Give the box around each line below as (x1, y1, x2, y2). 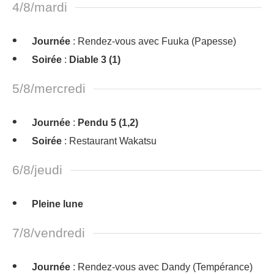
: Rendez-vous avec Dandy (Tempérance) (70, 262, 253, 272)
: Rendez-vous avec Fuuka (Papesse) (70, 36, 236, 46)
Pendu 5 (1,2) (78, 117, 138, 128)
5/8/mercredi (12, 81, 86, 95)
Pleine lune (32, 199, 83, 209)
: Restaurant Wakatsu (62, 136, 157, 146)
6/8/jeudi (12, 163, 62, 177)
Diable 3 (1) (69, 54, 120, 65)
